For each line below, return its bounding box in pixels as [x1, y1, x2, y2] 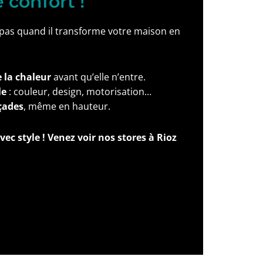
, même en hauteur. [23, 100, 110, 113]
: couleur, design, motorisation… [6, 85, 151, 98]
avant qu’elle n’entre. [51, 70, 146, 83]
